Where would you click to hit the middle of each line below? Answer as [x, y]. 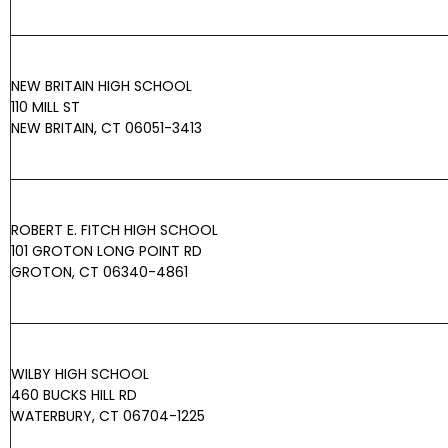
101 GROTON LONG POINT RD [106, 251]
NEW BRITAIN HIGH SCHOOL [101, 86]
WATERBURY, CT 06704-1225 [108, 416]
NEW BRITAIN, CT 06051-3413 [106, 128]
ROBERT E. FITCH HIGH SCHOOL [114, 230]
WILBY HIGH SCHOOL [80, 374]
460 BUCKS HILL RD [74, 395]
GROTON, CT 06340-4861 [99, 272]
